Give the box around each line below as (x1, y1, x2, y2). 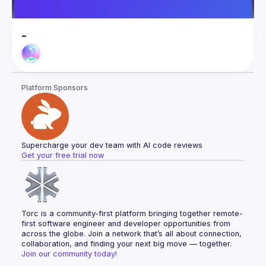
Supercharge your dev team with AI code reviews (21, 141, 202, 150)
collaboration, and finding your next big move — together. (21, 239, 232, 248)
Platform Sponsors (21, 83, 88, 92)
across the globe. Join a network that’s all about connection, (21, 229, 242, 238)
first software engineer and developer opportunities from (21, 219, 230, 228)
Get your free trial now (21, 151, 104, 160)
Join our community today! (21, 249, 117, 258)
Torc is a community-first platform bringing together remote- (21, 209, 243, 218)
